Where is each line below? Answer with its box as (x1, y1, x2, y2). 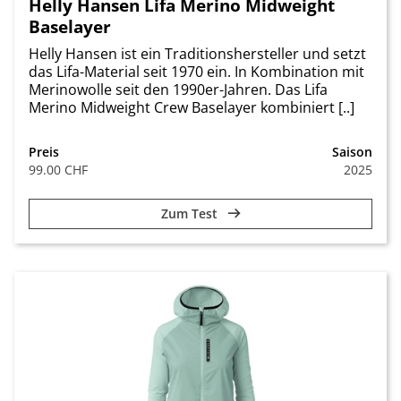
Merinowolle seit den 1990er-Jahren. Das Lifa (29, 80, 328, 100)
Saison (332, 143, 372, 161)
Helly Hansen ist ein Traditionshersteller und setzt (29, 44, 366, 64)
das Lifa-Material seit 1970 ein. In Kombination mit (29, 62, 364, 82)
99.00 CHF (29, 161, 88, 179)
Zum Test (160, 205, 221, 223)
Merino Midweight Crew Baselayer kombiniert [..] (29, 98, 354, 118)
